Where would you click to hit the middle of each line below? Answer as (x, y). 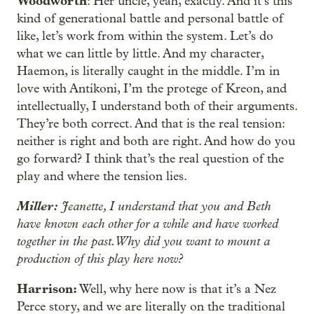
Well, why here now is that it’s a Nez (177, 289)
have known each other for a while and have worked (148, 224)
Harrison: (47, 289)
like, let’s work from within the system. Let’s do (145, 36)
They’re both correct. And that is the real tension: (151, 124)
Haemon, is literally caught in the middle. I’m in (148, 71)
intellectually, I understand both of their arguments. (157, 106)
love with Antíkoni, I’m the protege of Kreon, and (152, 89)
